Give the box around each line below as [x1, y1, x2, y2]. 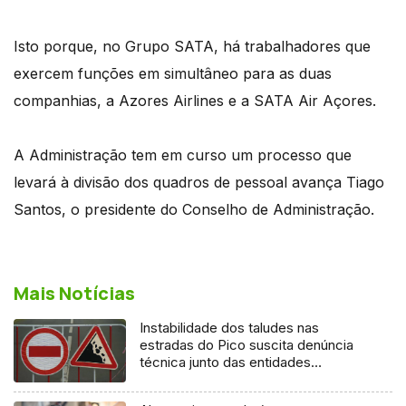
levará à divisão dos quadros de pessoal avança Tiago [14, 172, 384, 191]
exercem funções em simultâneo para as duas [14, 63, 332, 82]
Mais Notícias [14, 280, 135, 305]
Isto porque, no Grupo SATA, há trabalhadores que [14, 36, 371, 55]
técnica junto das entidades [140, 353, 312, 371]
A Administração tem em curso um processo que [14, 145, 352, 164]
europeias [140, 370, 202, 388]
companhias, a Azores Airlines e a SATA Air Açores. [14, 91, 376, 110]
